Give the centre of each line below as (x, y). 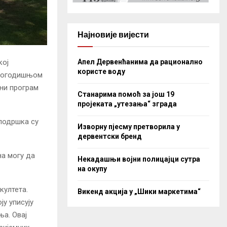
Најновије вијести (113, 34)
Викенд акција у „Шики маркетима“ (139, 191)
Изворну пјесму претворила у (129, 126)
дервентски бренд (110, 136)
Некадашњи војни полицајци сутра (139, 159)
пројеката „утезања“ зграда (127, 104)
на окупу (92, 168)
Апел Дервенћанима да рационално (140, 62)
